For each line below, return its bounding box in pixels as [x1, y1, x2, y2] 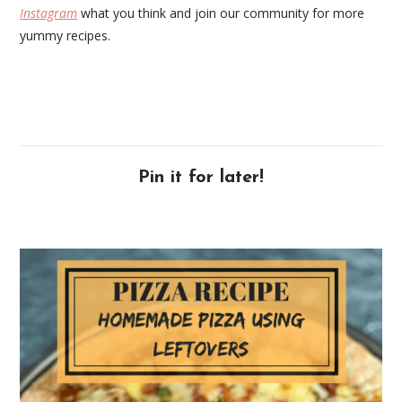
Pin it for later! [138, 169, 264, 188]
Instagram [20, 4, 78, 22]
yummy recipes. [20, 27, 111, 45]
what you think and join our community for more [77, 4, 365, 22]
